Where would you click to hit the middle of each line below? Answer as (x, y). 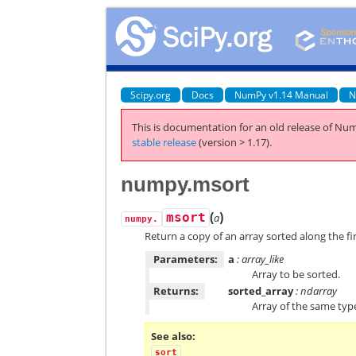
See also (172, 336)
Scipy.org (151, 95)
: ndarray (315, 291)
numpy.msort (186, 184)
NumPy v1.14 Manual (282, 95)
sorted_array (261, 291)
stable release (164, 142)
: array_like (259, 259)
